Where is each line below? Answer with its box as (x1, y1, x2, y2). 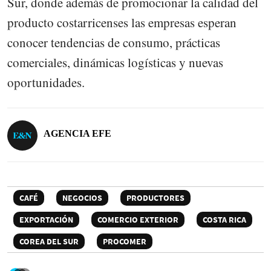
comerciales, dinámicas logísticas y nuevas (7, 54, 223, 71)
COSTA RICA (203, 214, 246, 226)
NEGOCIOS (62, 192, 102, 204)
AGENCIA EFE (44, 128, 111, 139)
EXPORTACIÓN (19, 214, 73, 226)
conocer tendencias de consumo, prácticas (7, 34, 220, 51)
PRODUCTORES (126, 192, 184, 204)
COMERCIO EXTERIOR (97, 214, 178, 226)
